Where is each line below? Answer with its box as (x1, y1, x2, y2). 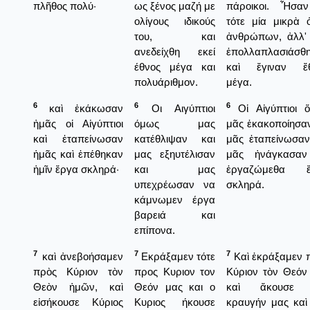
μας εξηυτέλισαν (134, 147, 215, 160)
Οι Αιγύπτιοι (138, 102, 215, 114)
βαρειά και (134, 208, 215, 221)
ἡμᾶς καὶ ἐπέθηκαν (33, 147, 123, 160)
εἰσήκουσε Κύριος (33, 295, 123, 308)
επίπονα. (134, 224, 175, 236)
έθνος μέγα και (134, 60, 215, 73)
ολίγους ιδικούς (134, 15, 215, 27)
